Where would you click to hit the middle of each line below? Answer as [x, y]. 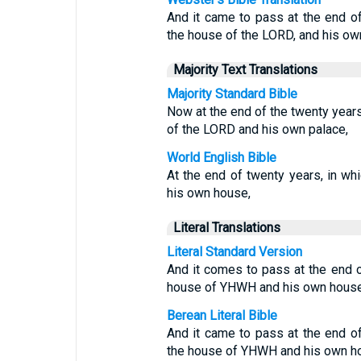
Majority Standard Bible [232, 94]
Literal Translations [226, 228]
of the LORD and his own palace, [257, 129]
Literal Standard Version [234, 252]
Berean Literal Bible [222, 315]
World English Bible [221, 158]
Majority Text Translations [245, 70]
